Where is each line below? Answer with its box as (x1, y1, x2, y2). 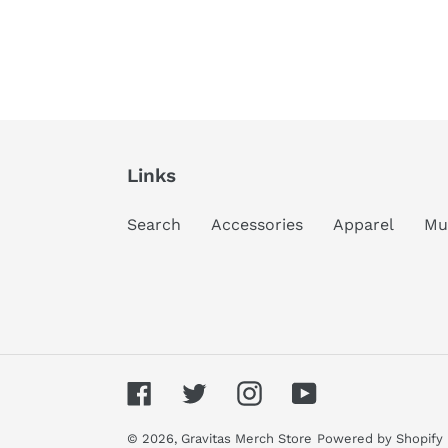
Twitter (206, 381, 261, 401)
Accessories (211, 215, 303, 235)
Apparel (333, 215, 394, 235)
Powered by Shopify (317, 430, 443, 446)
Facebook (151, 381, 226, 401)
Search (127, 215, 181, 235)
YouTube (316, 381, 381, 401)
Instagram (261, 381, 340, 401)
